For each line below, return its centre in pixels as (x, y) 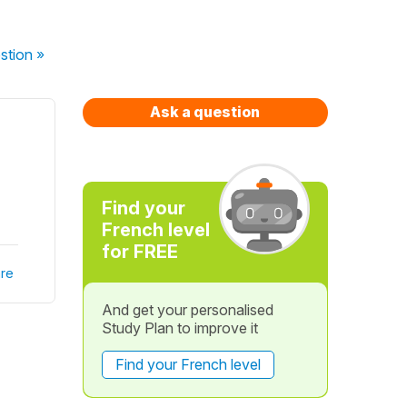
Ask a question (205, 112)
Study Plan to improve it (179, 328)
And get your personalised (187, 310)
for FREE (139, 252)
